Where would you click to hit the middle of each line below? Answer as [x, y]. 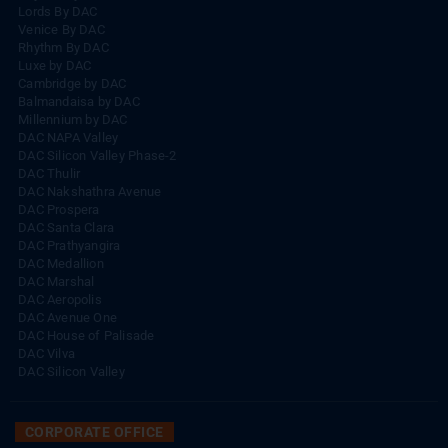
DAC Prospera [59, 231]
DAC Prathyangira [69, 267]
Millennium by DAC [73, 141]
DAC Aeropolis [60, 321]
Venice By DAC [61, 51]
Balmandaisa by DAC [79, 123]
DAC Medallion [61, 285]
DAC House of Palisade [86, 357]
